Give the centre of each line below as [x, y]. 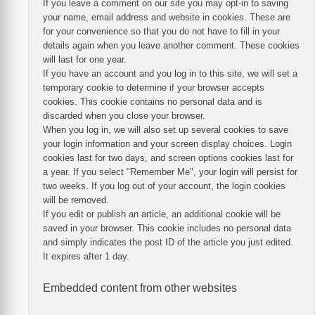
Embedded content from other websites [140, 288]
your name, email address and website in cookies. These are [167, 18]
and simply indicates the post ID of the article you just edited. [168, 243]
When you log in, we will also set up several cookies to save [166, 130]
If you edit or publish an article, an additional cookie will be [162, 214]
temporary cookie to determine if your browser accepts [154, 88]
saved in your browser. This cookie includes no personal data [167, 229]
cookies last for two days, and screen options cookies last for [168, 158]
